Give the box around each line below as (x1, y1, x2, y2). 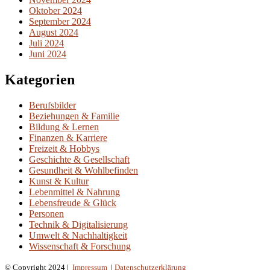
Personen (29, 208, 64, 219)
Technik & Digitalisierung (29, 219, 128, 230)
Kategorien (5, 72, 75, 88)
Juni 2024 (29, 49, 66, 60)
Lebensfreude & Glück (29, 197, 116, 208)
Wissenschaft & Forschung (29, 240, 131, 251)
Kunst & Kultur (29, 175, 89, 186)
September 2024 (29, 16, 91, 27)
